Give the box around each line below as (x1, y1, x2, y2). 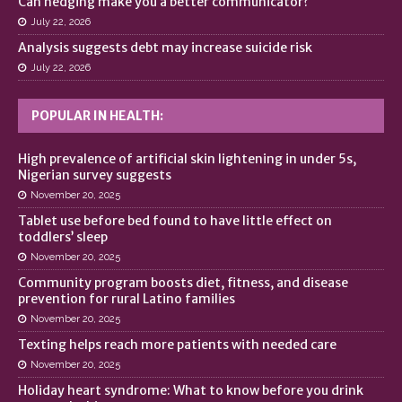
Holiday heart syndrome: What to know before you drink (18, 381, 363, 398)
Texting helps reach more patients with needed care (18, 336, 336, 353)
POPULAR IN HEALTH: (31, 107, 163, 124)
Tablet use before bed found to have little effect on (18, 212, 332, 229)
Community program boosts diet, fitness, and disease (18, 274, 348, 291)
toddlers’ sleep (18, 228, 108, 245)
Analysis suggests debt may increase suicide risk (18, 39, 312, 56)
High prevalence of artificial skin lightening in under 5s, (18, 150, 356, 167)
